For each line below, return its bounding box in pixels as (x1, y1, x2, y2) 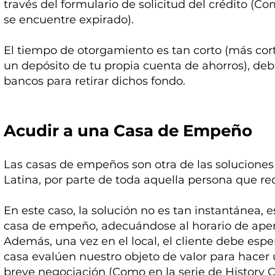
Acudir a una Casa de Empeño (4, 121, 253, 141)
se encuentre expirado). (4, 13, 134, 27)
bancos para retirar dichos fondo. (4, 74, 186, 88)
